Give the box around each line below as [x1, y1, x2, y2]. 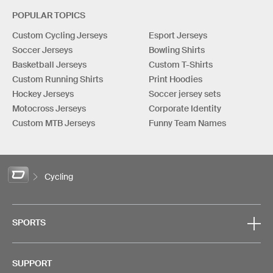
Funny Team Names [149, 118, 226, 129]
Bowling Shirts [149, 45, 205, 55]
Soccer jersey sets [149, 89, 221, 99]
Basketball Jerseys [12, 60, 87, 70]
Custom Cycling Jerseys [12, 30, 107, 41]
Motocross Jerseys [12, 104, 86, 114]
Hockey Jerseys [12, 89, 74, 99]
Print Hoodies [149, 74, 202, 85]
